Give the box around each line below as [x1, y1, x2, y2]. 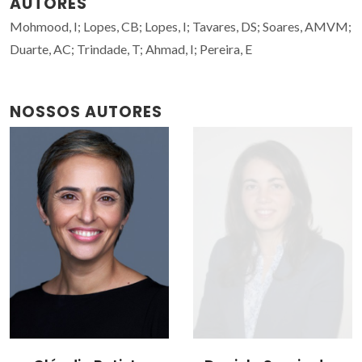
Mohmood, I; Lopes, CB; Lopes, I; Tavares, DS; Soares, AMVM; [10, 18, 351, 34]
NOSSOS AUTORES [10, 100, 162, 123]
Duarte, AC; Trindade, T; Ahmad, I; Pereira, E [10, 40, 252, 57]
